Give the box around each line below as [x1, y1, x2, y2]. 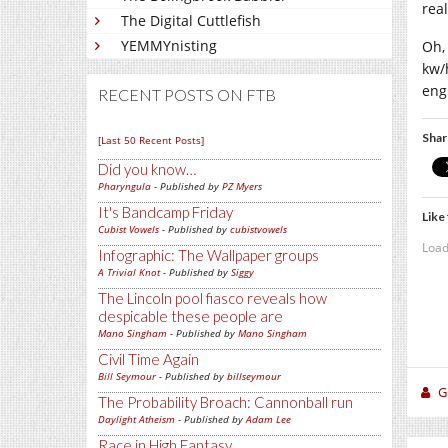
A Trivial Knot [98, 265, 160, 280]
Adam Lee [246, 412, 291, 427]
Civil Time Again [98, 350, 199, 369]
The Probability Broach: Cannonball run [98, 393, 353, 412]
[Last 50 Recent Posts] [98, 133, 204, 148]
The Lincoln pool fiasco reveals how [98, 289, 327, 308]
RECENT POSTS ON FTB [98, 85, 276, 105]
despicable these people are [98, 307, 283, 326]
